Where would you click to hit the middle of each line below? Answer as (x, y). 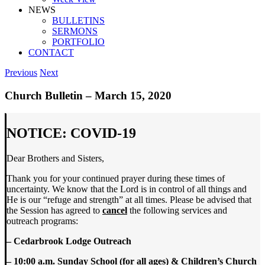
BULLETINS (78, 20)
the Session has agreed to (54, 211)
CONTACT (51, 52)
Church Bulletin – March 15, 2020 (88, 95)
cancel (115, 211)
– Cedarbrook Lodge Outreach (69, 241)
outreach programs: (42, 221)
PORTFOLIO (78, 42)
